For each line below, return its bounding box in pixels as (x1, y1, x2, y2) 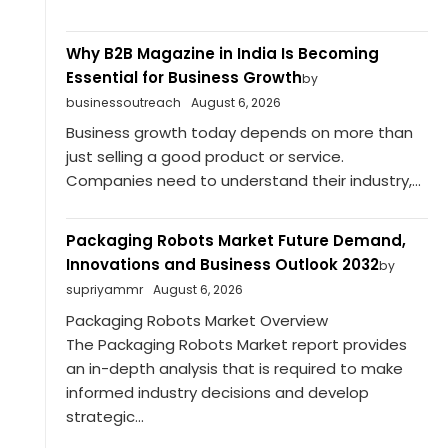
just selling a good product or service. (65, 146, 344, 168)
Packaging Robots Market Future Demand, (65, 230, 406, 252)
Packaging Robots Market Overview (65, 309, 328, 331)
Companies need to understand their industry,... (65, 170, 421, 192)
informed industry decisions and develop (65, 381, 369, 403)
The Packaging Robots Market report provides (65, 333, 407, 355)
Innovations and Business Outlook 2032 (65, 254, 379, 276)
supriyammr (65, 281, 143, 299)
